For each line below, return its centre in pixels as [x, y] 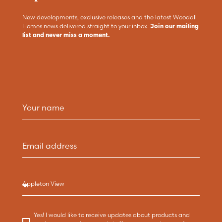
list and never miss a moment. [66, 35]
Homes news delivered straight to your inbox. [86, 26]
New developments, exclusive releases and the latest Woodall [109, 17]
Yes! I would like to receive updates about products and [111, 215]
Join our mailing [174, 26]
